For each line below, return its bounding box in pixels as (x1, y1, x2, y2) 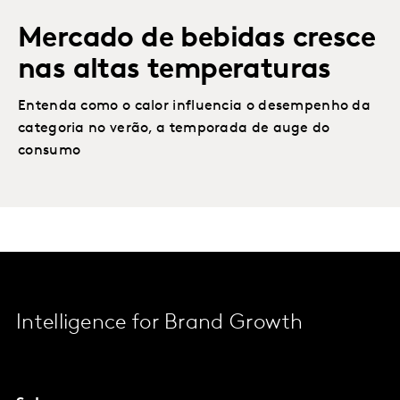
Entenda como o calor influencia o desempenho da (18, 98, 371, 113)
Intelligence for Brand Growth (16, 312, 304, 334)
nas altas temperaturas (18, 55, 331, 85)
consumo (18, 143, 81, 158)
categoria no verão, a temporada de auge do (18, 121, 330, 136)
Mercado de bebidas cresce (18, 24, 375, 54)
